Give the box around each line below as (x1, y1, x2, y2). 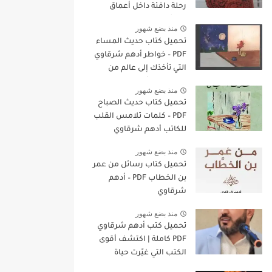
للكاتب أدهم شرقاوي (114, 126, 186, 135)
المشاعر (157, 16, 186, 24)
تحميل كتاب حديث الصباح (98, 99, 186, 108)
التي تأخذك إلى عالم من (108, 64, 186, 73)
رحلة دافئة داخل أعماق (109, 2, 186, 11)
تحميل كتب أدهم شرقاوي (97, 222, 186, 231)
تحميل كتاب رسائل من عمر (93, 160, 186, 169)
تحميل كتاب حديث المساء (96, 37, 186, 46)
